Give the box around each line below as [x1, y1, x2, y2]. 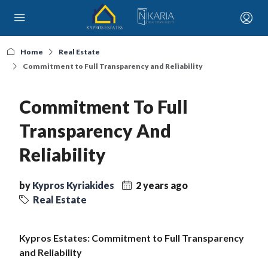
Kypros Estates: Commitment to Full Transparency [19, 232, 244, 243]
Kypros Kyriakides [32, 179, 114, 191]
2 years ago [134, 179, 188, 191]
